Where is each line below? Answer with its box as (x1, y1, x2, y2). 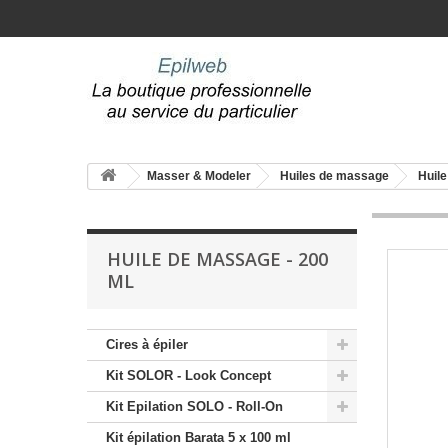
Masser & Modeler (147, 169, 251, 183)
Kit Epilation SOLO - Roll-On (106, 399, 283, 414)
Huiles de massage (280, 169, 389, 183)
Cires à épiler (106, 337, 188, 352)
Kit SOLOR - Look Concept (106, 368, 271, 383)
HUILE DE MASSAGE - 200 (107, 247, 328, 271)
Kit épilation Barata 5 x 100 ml (106, 430, 291, 445)
